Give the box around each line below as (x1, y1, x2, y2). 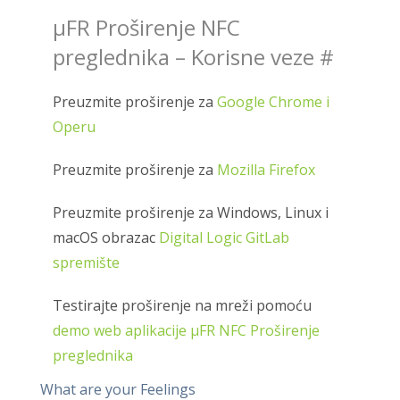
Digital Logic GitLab (159, 227, 290, 247)
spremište (53, 252, 121, 272)
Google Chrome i (217, 91, 330, 112)
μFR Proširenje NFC (53, 12, 241, 42)
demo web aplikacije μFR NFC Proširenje (53, 320, 321, 340)
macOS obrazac (53, 227, 160, 247)
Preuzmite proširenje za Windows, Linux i (53, 202, 329, 222)
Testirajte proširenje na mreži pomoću (53, 295, 312, 315)
